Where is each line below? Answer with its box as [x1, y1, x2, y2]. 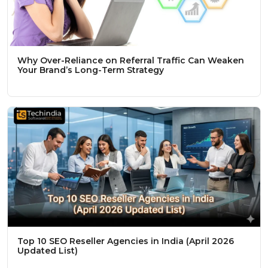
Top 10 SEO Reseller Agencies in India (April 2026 [17, 235, 234, 246]
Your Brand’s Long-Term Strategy [17, 64, 164, 75]
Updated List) [17, 245, 78, 256]
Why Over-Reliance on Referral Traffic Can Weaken [17, 54, 244, 66]
